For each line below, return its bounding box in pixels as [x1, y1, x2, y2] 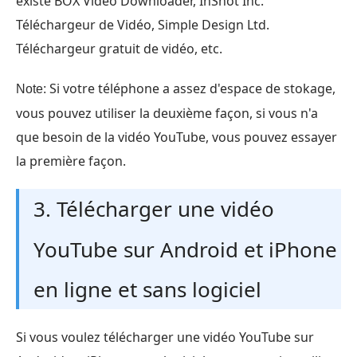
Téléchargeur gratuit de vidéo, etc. [16, 39, 222, 57]
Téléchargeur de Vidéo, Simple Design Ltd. [16, 15, 269, 33]
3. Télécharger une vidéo [33, 194, 274, 223]
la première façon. [16, 151, 126, 170]
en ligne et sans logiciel [33, 274, 261, 304]
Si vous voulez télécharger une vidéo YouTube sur [16, 328, 314, 346]
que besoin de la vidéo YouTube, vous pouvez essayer [16, 127, 337, 146]
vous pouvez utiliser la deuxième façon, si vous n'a [16, 104, 318, 122]
